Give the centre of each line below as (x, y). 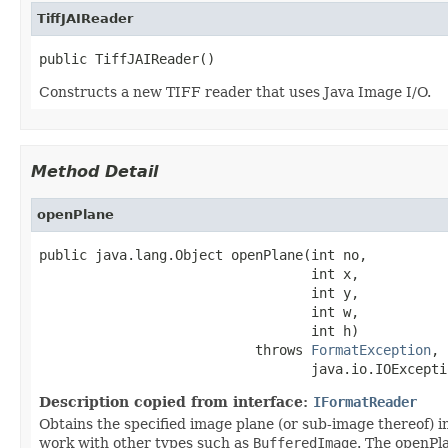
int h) (199, 330)
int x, (199, 273)
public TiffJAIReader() (127, 58)
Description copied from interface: (176, 401)
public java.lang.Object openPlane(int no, (203, 254)
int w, (199, 311)
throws (175, 349)
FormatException (371, 349)
